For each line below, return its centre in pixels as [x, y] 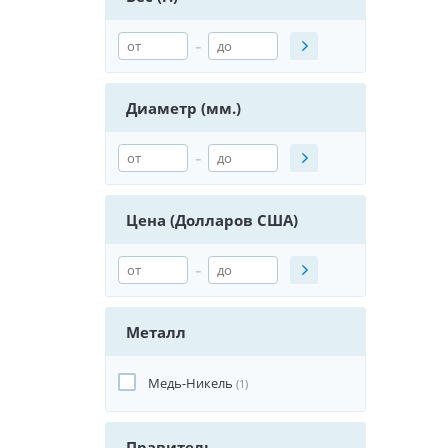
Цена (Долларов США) [212, 220]
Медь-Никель [190, 383]
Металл [156, 332]
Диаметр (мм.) [183, 108]
